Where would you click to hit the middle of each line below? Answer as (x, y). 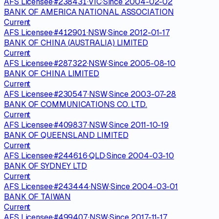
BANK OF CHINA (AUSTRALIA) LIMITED (76, 43)
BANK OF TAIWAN (37, 197)
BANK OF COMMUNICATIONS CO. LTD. (76, 104)
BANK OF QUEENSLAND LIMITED (66, 135)
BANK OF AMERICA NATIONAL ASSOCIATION (89, 12)
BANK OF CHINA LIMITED (52, 73)
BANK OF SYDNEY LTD (46, 166)
